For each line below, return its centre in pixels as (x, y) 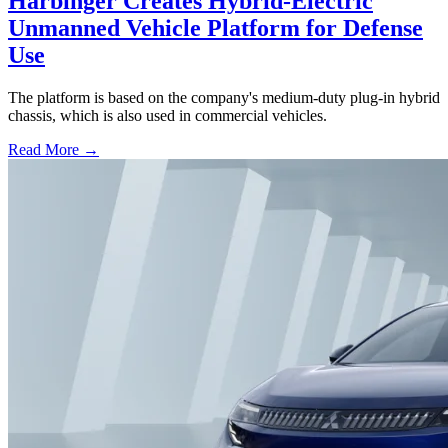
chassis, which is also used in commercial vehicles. (167, 116)
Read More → (53, 150)
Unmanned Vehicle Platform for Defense (215, 28)
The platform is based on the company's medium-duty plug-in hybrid (224, 98)
